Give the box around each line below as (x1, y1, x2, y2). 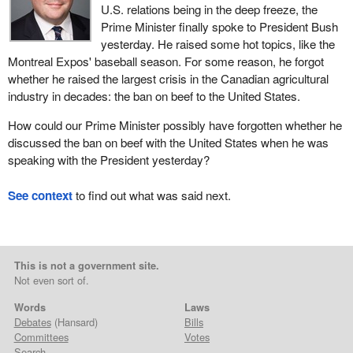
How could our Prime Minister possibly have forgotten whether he (7, 117, 342, 134)
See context (7, 186, 72, 204)
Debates (13, 314, 51, 330)
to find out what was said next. (72, 186, 231, 203)
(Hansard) (50, 314, 98, 330)
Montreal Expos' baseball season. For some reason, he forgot (7, 52, 324, 69)
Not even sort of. (13, 273, 89, 288)
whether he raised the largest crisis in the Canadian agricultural (7, 69, 329, 87)
